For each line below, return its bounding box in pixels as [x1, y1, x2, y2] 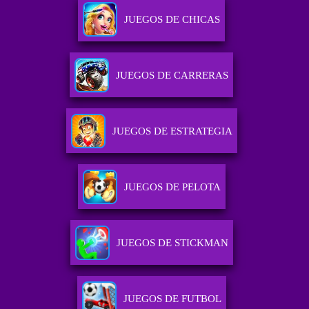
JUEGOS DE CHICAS [124, 14, 221, 26]
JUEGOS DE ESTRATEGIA [112, 126, 232, 137]
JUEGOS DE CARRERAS [116, 70, 229, 81]
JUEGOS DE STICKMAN [116, 237, 228, 249]
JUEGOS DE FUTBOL [123, 293, 221, 305]
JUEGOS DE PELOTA [123, 181, 221, 193]
